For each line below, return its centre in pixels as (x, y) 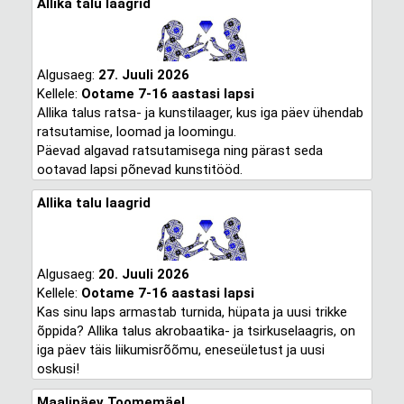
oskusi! (58, 369)
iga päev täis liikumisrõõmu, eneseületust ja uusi (180, 350)
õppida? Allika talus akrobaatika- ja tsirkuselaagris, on (196, 331)
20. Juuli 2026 (143, 274)
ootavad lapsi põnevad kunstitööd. (139, 170)
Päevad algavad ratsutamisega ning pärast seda (179, 151)
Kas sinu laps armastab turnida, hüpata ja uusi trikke (192, 312)
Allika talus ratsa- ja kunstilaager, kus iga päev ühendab (200, 113)
